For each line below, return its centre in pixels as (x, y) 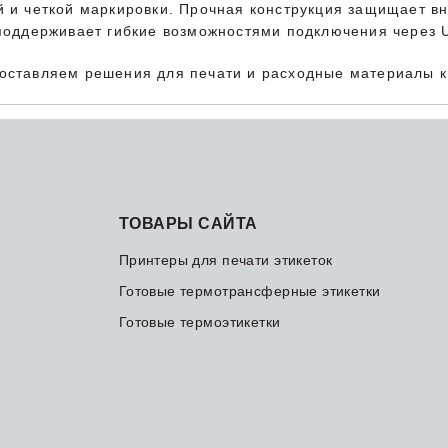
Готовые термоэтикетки (199, 321)
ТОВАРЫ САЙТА (188, 223)
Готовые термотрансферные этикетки (249, 290)
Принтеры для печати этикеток (225, 259)
